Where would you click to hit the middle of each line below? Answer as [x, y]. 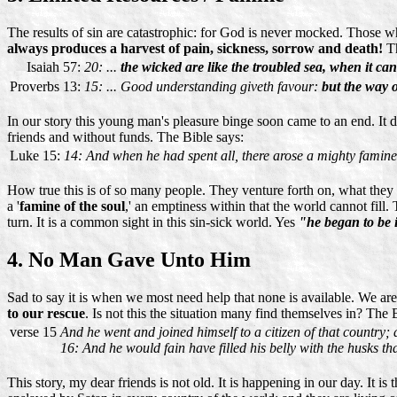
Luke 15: [35, 155]
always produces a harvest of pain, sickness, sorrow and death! [195, 48]
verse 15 [33, 331]
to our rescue [46, 313]
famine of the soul [72, 206]
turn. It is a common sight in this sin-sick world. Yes [153, 222]
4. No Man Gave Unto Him [129, 259]
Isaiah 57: [54, 66]
